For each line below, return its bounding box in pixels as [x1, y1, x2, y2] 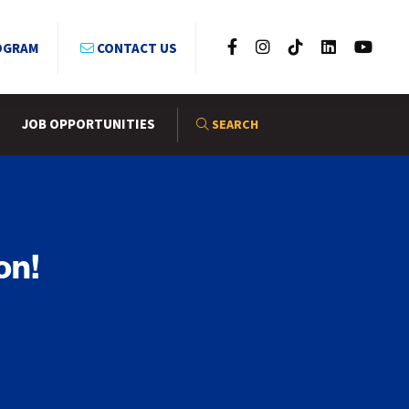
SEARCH [209, 115, 258, 134]
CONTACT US [94, 39, 177, 58]
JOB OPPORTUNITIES [22, 115, 155, 135]
